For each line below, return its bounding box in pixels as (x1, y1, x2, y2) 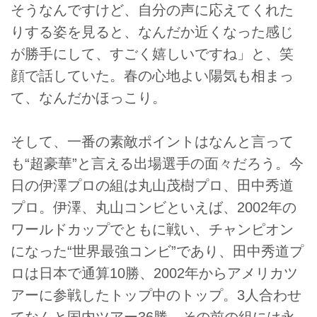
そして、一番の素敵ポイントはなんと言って (11, 134, 294, 150)
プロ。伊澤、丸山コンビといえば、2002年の (11, 200, 296, 216)
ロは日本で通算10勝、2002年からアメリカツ (11, 265, 298, 282)
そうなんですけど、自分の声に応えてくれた (11, 2, 294, 18)
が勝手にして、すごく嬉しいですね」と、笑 (11, 46, 294, 62)
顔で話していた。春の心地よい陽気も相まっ (11, 68, 294, 84)
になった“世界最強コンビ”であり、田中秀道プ (11, 243, 304, 260)
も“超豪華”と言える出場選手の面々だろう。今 (11, 156, 304, 172)
